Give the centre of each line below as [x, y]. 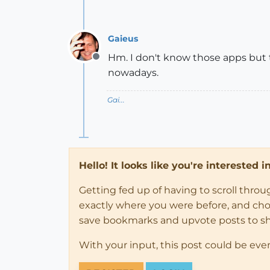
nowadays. [133, 73]
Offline [111, 63]
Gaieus [123, 38]
